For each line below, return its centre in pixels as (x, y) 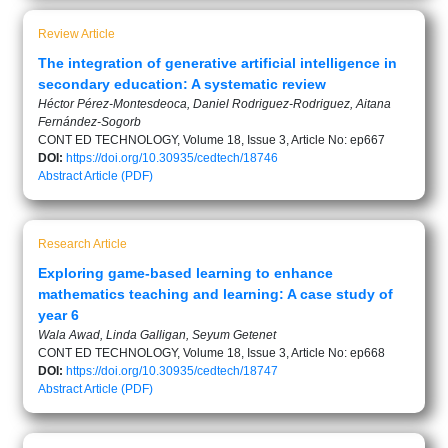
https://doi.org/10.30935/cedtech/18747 (172, 370)
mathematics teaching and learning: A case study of (215, 293)
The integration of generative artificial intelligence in (217, 62)
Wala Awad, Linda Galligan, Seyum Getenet (157, 334)
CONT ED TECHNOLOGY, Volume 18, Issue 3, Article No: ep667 (211, 139)
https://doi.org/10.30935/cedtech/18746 (172, 157)
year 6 (58, 314)
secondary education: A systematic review (182, 83)
